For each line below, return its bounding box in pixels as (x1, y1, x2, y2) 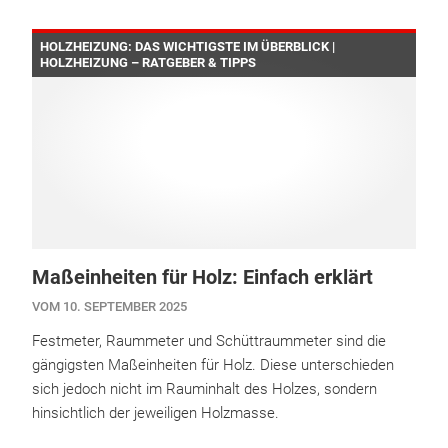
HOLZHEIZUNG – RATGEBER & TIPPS (40, 55, 256, 71)
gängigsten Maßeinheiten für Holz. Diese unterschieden (32, 356, 394, 375)
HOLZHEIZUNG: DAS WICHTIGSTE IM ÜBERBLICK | (40, 39, 335, 55)
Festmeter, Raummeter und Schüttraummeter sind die (32, 332, 386, 351)
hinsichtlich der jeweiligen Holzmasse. (32, 404, 279, 423)
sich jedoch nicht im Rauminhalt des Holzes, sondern (32, 380, 377, 399)
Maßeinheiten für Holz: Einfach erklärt (32, 265, 373, 290)
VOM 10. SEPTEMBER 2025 (32, 299, 187, 315)
